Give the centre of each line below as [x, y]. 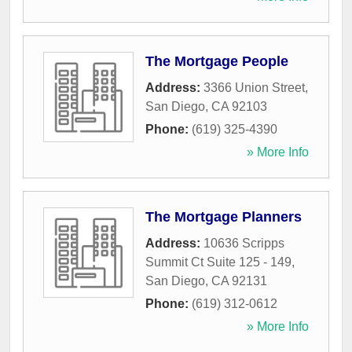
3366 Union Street [254, 88]
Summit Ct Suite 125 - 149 [218, 262]
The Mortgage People [217, 62]
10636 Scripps [244, 244]
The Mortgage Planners [224, 217]
